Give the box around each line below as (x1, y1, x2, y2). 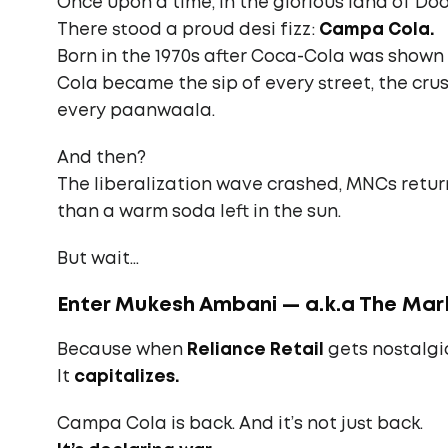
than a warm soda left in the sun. (57, 205, 341, 220)
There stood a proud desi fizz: (57, 23, 319, 38)
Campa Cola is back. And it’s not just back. (57, 417, 423, 432)
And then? (57, 151, 146, 166)
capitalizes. (74, 370, 180, 385)
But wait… (57, 252, 139, 267)
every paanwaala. (57, 104, 215, 119)
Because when (57, 343, 187, 358)
